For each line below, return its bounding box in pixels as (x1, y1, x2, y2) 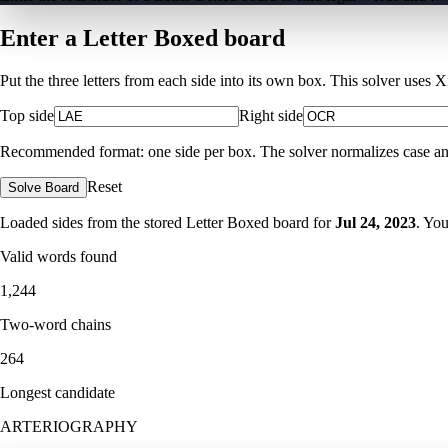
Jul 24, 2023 (335, 213, 416, 231)
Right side (239, 106, 303, 124)
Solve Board (8, 179, 79, 195)
